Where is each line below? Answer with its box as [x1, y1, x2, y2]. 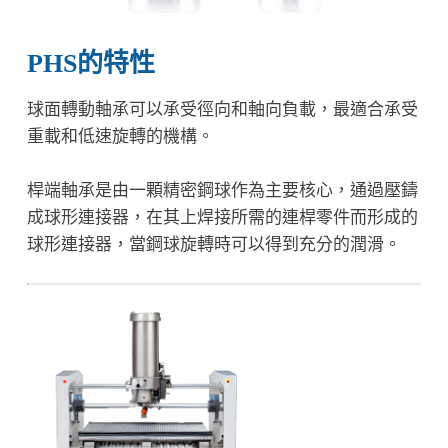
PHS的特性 [26, 49, 155, 79]
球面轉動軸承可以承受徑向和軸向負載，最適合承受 [26, 100, 418, 120]
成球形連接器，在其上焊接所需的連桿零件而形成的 [26, 208, 418, 228]
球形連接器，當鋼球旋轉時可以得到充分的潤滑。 [26, 235, 401, 255]
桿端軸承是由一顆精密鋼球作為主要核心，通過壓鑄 [26, 181, 418, 201]
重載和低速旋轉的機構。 [26, 127, 214, 147]
